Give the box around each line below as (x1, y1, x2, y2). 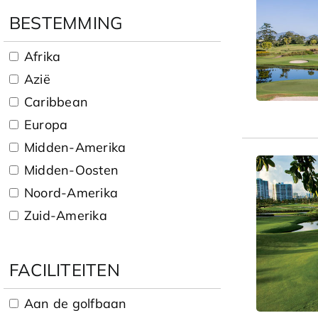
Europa (24, 116, 68, 133)
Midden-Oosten (24, 161, 119, 178)
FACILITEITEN (9, 258, 120, 280)
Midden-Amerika (24, 138, 126, 155)
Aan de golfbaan (24, 295, 127, 312)
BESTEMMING (9, 11, 124, 33)
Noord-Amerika (24, 184, 119, 201)
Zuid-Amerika (24, 207, 107, 224)
